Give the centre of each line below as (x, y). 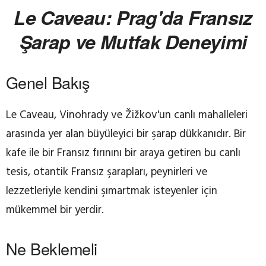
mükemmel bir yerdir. (55, 210)
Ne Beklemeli (52, 249)
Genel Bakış (48, 83)
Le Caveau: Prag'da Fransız (133, 18)
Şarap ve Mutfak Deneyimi (133, 42)
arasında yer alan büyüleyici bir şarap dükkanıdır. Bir (126, 134)
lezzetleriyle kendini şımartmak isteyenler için (112, 191)
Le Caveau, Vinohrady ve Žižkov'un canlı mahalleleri (127, 115)
